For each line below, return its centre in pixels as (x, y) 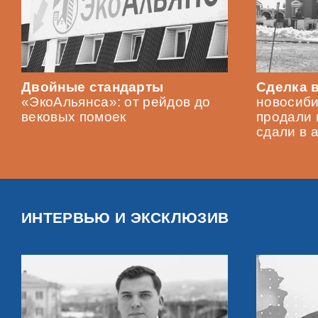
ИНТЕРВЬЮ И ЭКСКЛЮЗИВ (125, 218)
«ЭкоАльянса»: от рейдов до (116, 102)
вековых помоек (74, 117)
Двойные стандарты (93, 87)
